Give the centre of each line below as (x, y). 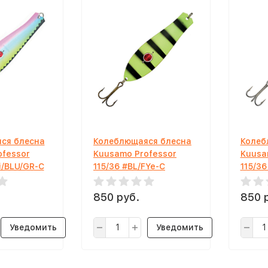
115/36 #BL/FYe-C (129, 166)
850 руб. (116, 197)
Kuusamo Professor (135, 153)
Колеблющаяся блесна (142, 141)
